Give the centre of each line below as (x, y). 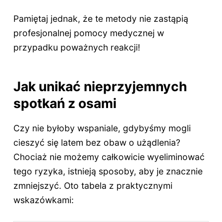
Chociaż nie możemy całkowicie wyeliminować (109, 157)
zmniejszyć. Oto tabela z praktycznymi (93, 185)
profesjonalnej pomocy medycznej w (88, 33)
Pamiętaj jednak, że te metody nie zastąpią (101, 19)
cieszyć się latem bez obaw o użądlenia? (97, 142)
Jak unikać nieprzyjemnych (100, 86)
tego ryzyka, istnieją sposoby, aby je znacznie (108, 171)
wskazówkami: (43, 200)
